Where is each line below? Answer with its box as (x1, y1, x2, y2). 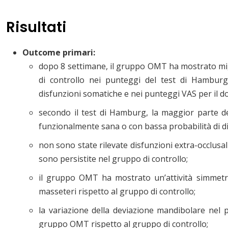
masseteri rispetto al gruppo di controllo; (39, 185, 195, 197)
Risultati (6, 17, 66, 37)
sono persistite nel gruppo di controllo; (39, 153, 188, 164)
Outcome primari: (22, 46, 95, 58)
